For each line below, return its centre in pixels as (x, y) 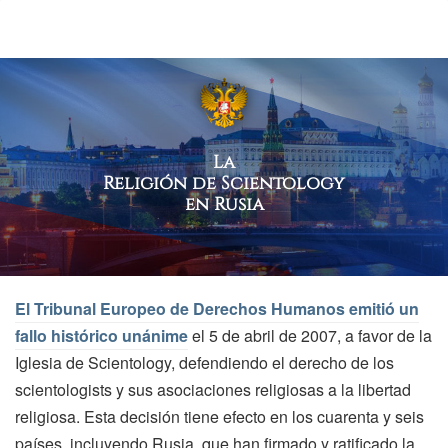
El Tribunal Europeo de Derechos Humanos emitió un (217, 308)
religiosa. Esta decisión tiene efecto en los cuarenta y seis (219, 416)
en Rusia (224, 205)
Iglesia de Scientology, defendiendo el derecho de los (204, 362)
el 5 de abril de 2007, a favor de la (310, 335)
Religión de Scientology (224, 184)
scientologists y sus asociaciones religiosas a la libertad (213, 389)
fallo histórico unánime (101, 335)
